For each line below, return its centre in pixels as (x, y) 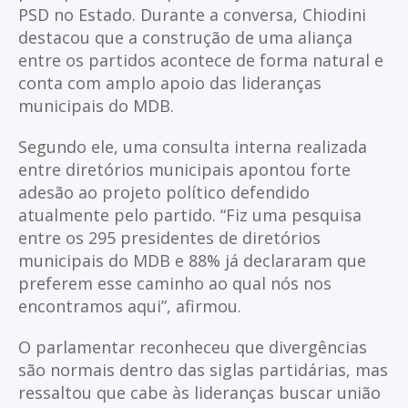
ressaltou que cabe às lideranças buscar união (199, 392)
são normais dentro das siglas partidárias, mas (203, 369)
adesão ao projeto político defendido (164, 192)
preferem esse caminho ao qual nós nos (175, 283)
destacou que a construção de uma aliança (185, 37)
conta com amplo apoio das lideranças (170, 82)
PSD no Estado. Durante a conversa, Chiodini (192, 14)
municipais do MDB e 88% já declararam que (192, 260)
